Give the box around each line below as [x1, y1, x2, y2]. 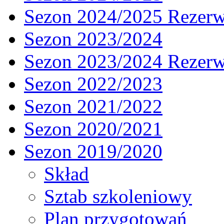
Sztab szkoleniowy [44, 185, 192, 207]
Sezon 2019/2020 [24, 140, 162, 162]
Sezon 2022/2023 [24, 72, 162, 94]
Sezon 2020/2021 [24, 117, 162, 139]
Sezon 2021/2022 [24, 95, 162, 117]
